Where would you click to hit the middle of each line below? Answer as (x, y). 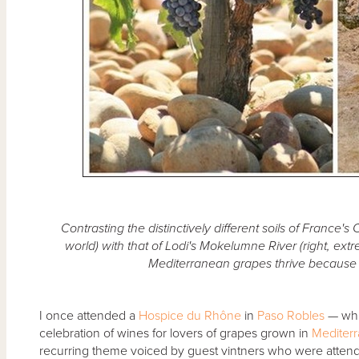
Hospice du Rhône (190, 315)
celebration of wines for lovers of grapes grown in (175, 333)
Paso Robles (290, 315)
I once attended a (89, 315)
